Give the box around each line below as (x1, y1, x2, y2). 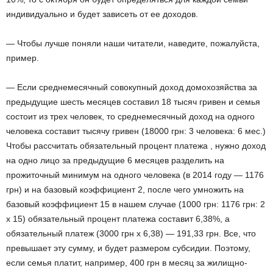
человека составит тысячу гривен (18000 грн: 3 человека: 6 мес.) (6, 126, 266, 136)
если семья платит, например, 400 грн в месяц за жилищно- (6, 258, 247, 268)
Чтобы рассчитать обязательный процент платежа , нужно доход (6, 141, 266, 151)
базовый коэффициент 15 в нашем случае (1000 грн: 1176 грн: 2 (6, 199, 265, 209)
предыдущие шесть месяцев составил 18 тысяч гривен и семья (6, 97, 260, 107)
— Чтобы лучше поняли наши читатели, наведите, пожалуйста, (6, 38, 260, 48)
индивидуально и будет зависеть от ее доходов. (6, 9, 198, 19)
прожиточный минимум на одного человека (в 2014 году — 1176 (6, 170, 264, 180)
